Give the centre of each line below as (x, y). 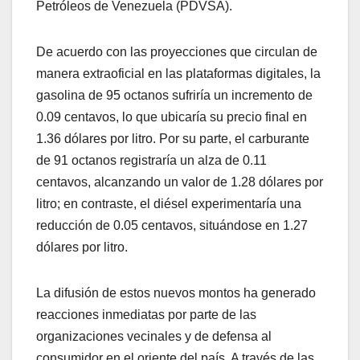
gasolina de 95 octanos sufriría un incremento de (174, 96)
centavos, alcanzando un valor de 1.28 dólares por (180, 182)
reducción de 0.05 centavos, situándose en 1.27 (172, 226)
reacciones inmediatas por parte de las (146, 315)
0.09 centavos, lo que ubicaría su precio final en (172, 117)
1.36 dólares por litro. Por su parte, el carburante (173, 139)
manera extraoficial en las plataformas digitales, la (178, 74)
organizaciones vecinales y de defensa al (154, 337)
